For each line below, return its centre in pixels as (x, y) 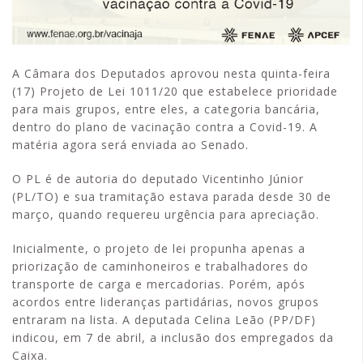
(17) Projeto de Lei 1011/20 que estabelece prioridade (175, 91)
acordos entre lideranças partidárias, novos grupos (166, 302)
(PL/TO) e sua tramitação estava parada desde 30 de (172, 196)
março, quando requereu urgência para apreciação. (166, 214)
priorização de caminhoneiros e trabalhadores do (160, 266)
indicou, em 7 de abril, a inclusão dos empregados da (173, 337)
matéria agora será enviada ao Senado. (130, 145)
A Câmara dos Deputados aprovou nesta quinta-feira (171, 73)
